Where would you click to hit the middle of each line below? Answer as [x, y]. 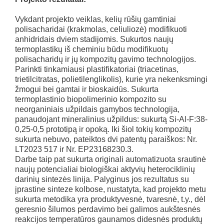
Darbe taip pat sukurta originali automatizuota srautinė [110, 159]
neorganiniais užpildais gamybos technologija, [97, 109]
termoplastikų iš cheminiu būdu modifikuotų [91, 49]
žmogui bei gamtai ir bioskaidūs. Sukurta [87, 89]
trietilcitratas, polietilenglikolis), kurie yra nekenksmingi [111, 79]
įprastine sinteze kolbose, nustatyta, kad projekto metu [110, 189]
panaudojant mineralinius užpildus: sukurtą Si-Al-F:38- [111, 119]
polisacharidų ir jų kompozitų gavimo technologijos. [105, 59]
